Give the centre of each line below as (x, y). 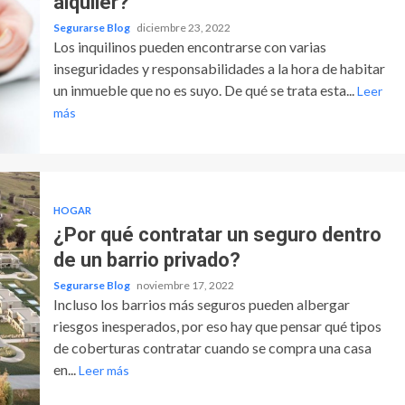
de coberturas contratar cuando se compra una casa (212, 347)
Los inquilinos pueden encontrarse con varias (189, 46)
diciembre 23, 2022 (183, 27)
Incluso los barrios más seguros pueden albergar (201, 304)
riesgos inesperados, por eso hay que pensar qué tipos (217, 325)
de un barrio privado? (146, 259)
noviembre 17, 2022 (185, 285)
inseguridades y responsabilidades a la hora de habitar (219, 68)
